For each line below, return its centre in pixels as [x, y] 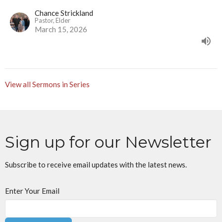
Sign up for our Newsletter [108, 142]
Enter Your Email [32, 191]
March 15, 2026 [61, 29]
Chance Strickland [64, 13]
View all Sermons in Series [47, 84]
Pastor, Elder [53, 21]
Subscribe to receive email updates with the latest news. [96, 165]
